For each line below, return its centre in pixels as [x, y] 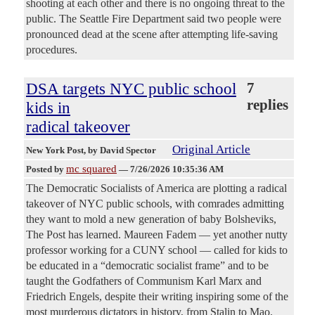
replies [268, 105]
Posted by [46, 169]
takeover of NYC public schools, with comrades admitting [155, 204]
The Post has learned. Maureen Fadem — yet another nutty [157, 235]
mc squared [91, 169]
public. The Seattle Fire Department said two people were [154, 19]
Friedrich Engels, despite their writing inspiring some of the [157, 297]
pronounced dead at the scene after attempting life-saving [152, 34]
